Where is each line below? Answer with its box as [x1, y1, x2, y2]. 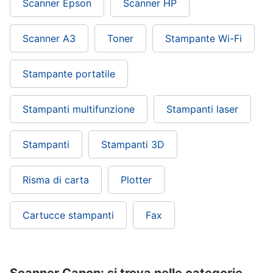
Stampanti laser [166, 103, 238, 115]
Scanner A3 [23, 32, 76, 44]
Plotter [121, 174, 152, 186]
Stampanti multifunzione [23, 103, 135, 115]
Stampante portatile [23, 68, 115, 80]
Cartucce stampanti [23, 209, 114, 221]
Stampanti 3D [101, 138, 165, 151]
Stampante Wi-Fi [165, 32, 242, 44]
